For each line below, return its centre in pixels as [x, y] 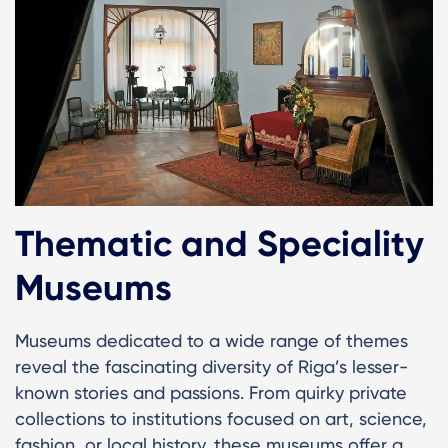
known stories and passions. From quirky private [211, 393]
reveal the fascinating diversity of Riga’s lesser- [211, 367]
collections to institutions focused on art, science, [221, 419]
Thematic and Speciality [219, 244]
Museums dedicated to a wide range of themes [211, 341]
